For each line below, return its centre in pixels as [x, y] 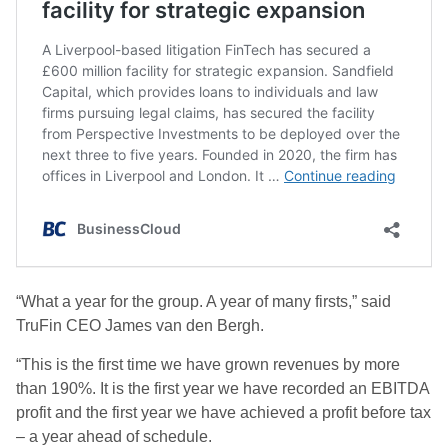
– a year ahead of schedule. [114, 436]
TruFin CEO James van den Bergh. [140, 325]
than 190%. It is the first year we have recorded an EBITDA [222, 388]
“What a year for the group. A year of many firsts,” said [203, 301]
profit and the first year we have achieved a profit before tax [223, 412]
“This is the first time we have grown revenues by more [208, 364]
